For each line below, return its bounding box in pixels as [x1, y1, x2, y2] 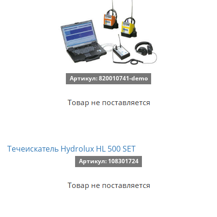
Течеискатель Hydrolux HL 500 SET [7, 143, 136, 154]
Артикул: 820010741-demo [69, 74, 148, 82]
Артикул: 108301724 [78, 157, 139, 165]
